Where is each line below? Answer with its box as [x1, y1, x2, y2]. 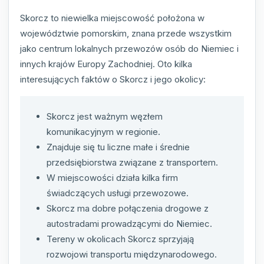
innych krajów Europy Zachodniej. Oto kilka [20, 58, 192, 70]
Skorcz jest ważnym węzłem [47, 111, 163, 123]
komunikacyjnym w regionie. [47, 126, 160, 138]
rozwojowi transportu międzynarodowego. [47, 249, 217, 260]
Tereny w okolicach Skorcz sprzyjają [47, 233, 194, 245]
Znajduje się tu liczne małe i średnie [47, 141, 190, 153]
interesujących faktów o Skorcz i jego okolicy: [20, 74, 206, 85]
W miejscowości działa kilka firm [47, 172, 178, 184]
